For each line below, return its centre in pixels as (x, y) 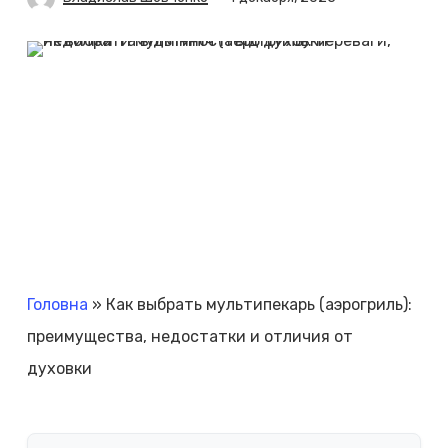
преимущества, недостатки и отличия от (189, 337)
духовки (59, 369)
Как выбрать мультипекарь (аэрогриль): (258, 305)
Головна (57, 305)
